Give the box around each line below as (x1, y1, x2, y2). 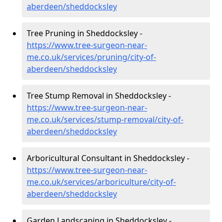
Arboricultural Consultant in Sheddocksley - (27, 152, 189, 164)
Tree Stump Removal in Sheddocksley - (27, 90, 171, 101)
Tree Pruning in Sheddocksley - (27, 27, 142, 39)
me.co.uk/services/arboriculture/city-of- (27, 176, 176, 187)
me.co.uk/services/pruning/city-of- (27, 51, 156, 62)
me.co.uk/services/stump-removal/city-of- (27, 113, 183, 125)
